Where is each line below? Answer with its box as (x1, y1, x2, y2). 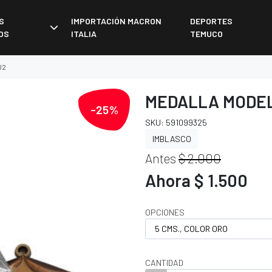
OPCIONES (145, 207, 185, 218)
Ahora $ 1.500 (145, 170, 248, 191)
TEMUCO (190, 29, 223, 39)
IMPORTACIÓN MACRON (71, 16, 162, 27)
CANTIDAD (145, 257, 183, 268)
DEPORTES (190, 16, 233, 27)
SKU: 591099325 (145, 117, 207, 127)
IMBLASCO (152, 133, 191, 144)
